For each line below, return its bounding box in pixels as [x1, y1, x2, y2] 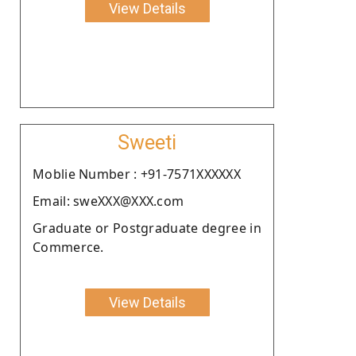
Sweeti [118, 130, 176, 154]
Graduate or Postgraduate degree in [33, 219, 261, 237]
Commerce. [33, 238, 104, 256]
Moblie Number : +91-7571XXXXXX [33, 164, 241, 183]
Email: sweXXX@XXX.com [33, 192, 184, 210]
